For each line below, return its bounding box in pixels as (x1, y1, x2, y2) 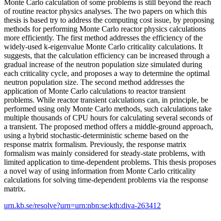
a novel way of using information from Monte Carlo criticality (4, 166, 196, 175)
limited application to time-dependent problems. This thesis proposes (4, 157, 216, 166)
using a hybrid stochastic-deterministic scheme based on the (4, 131, 188, 140)
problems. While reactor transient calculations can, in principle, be (4, 95, 208, 104)
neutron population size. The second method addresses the (4, 77, 184, 86)
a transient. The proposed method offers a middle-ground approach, (4, 122, 213, 131)
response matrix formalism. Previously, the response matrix (4, 140, 186, 148)
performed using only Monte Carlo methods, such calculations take (4, 104, 212, 113)
